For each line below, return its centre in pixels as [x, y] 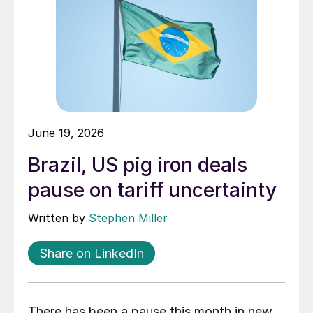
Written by [58, 218]
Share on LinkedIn [92, 254]
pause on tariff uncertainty [152, 190]
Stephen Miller [128, 218]
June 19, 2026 [66, 133]
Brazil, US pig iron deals [138, 165]
